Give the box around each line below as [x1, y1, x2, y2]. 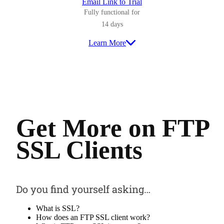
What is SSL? [36, 204, 79, 213]
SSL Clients [16, 135, 142, 164]
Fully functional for [84, 8, 140, 16]
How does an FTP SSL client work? [36, 213, 150, 222]
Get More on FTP [16, 113, 208, 142]
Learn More [88, 38, 126, 47]
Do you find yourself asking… [16, 182, 150, 196]
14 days [101, 20, 123, 28]
